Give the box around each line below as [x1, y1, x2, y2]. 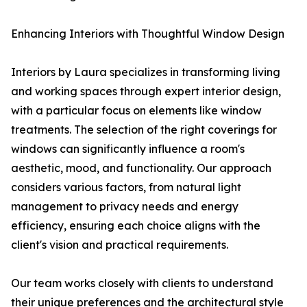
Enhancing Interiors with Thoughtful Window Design [11, 27, 284, 41]
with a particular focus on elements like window [11, 103, 262, 118]
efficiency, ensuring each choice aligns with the [11, 219, 260, 233]
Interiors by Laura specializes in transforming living [11, 65, 280, 79]
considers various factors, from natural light [11, 180, 241, 195]
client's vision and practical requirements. [11, 238, 228, 252]
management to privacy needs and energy [11, 199, 238, 214]
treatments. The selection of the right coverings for [11, 123, 277, 137]
